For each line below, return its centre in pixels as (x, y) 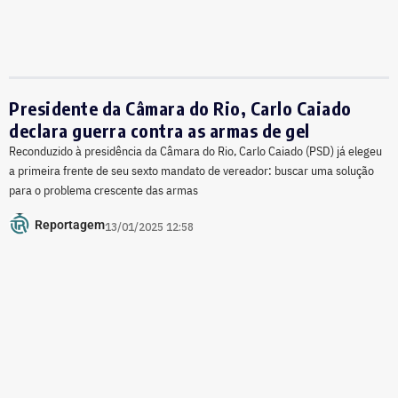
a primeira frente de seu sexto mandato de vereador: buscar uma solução (191, 171)
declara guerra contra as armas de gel (159, 131)
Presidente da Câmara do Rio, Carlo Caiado (180, 108)
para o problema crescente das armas (103, 191)
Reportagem (70, 224)
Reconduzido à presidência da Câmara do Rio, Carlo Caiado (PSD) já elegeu (195, 151)
